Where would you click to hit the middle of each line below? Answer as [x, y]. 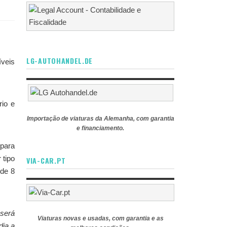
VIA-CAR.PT [46, 160]
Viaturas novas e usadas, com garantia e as [100, 218]
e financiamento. [100, 128]
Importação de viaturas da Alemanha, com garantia [100, 119]
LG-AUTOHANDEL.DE [60, 61]
